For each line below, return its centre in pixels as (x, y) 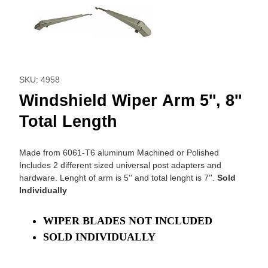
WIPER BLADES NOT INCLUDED (127, 220)
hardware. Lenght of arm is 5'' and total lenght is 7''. (118, 177)
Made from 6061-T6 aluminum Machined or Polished (119, 152)
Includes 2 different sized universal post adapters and (120, 165)
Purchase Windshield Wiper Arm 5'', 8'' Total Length (133, 64)
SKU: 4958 (39, 80)
